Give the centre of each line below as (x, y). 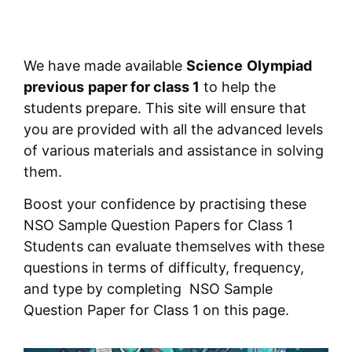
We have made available (105, 65)
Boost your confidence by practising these (165, 204)
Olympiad (279, 65)
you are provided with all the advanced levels (173, 129)
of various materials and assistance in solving (174, 150)
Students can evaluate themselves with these (174, 247)
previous (54, 86)
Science (214, 65)
